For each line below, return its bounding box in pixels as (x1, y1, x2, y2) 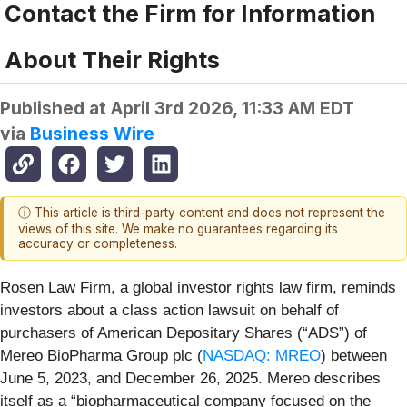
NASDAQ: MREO (203, 346, 321, 364)
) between (321, 346, 387, 364)
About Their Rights (5, 45, 220, 74)
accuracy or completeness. (18, 236, 177, 252)
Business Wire (30, 123, 154, 145)
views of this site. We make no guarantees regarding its (18, 222, 338, 237)
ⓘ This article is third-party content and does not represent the (18, 205, 385, 221)
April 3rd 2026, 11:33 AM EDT (111, 97, 354, 120)
